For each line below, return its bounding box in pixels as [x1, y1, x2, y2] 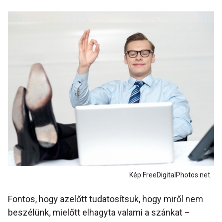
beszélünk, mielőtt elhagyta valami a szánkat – [8, 207, 190, 218]
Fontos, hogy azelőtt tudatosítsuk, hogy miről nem [8, 194, 203, 205]
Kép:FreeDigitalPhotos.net [129, 171, 210, 179]
